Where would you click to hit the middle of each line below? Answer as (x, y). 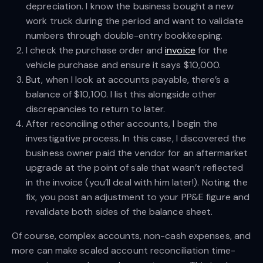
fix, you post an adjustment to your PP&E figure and (138, 197)
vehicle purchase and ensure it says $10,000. (124, 65)
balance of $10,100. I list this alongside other (121, 94)
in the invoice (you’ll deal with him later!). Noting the (137, 182)
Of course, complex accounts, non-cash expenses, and (131, 235)
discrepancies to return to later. (96, 109)
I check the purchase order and (95, 50)
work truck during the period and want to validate (135, 21)
